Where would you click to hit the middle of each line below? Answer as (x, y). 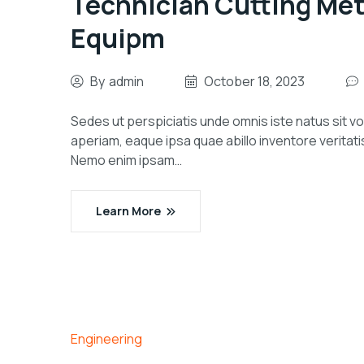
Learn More (128, 211)
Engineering (106, 339)
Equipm (118, 38)
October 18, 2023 (254, 81)
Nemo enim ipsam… (126, 160)
